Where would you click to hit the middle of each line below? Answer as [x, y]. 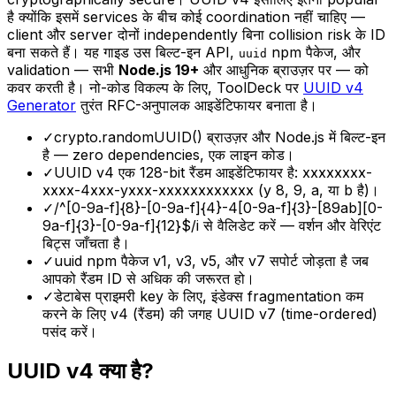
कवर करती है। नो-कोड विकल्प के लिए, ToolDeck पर [153, 87]
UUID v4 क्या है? [80, 370]
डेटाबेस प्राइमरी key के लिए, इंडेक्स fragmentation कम [209, 296]
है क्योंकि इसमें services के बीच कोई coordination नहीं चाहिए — [186, 16]
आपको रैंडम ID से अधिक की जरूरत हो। [148, 278]
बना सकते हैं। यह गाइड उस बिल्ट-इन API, [123, 52]
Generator [42, 105]
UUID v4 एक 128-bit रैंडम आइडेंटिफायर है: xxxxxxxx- [213, 172]
